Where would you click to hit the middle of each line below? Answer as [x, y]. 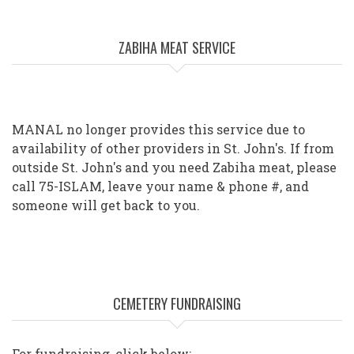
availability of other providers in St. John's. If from [173, 149]
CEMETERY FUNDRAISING [177, 304]
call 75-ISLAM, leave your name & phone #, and [160, 186]
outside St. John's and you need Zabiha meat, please [174, 168]
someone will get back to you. [106, 205]
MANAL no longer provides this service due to [158, 130]
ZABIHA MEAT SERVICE [177, 48]
